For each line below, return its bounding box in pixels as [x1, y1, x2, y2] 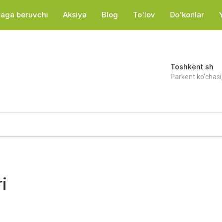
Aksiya [63, 10, 87, 19]
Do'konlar [170, 10, 204, 19]
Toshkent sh [170, 62, 214, 71]
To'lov [133, 10, 155, 19]
